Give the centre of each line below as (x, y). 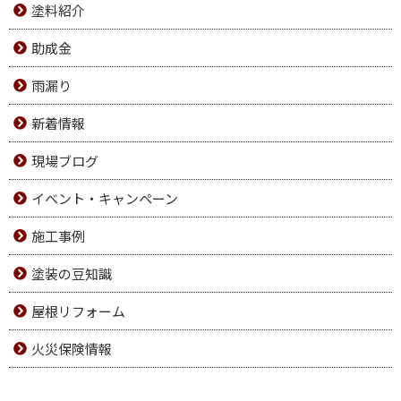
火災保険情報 (72, 349)
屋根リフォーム (78, 311)
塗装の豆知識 (72, 273)
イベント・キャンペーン (105, 198)
